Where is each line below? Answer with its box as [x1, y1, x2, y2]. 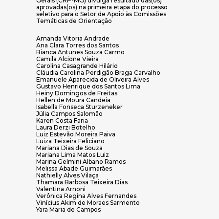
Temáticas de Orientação [36, 17, 112, 25]
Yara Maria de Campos [36, 206, 101, 214]
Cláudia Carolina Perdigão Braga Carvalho [36, 69, 160, 77]
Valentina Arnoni [36, 185, 86, 193]
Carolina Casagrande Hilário [36, 62, 118, 70]
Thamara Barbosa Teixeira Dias [36, 178, 128, 186]
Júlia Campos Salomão [36, 110, 103, 118]
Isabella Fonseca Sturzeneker [36, 103, 123, 111]
